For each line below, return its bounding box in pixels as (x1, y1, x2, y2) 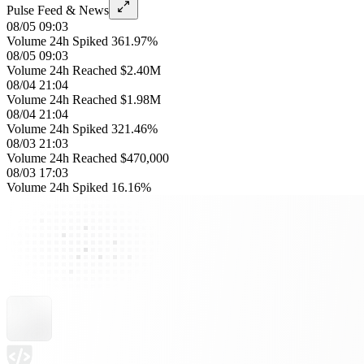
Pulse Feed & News (6, 3, 109, 17)
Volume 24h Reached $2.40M (6, 63, 161, 77)
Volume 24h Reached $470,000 (6, 151, 169, 165)
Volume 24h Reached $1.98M (6, 93, 161, 106)
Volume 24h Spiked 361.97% (6, 34, 158, 48)
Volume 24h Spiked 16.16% (6, 180, 151, 194)
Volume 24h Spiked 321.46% (6, 122, 158, 136)
